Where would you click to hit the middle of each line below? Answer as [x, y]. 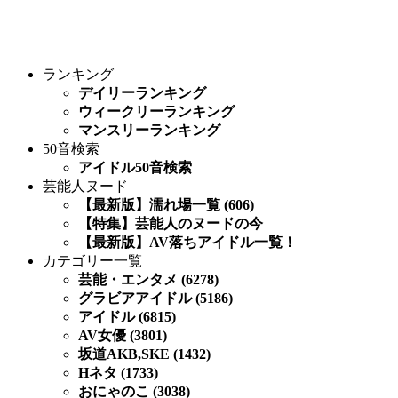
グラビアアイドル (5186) [155, 298]
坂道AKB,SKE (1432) [144, 354]
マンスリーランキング [149, 130]
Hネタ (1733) [118, 373]
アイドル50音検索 [135, 167]
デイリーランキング [142, 93]
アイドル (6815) [127, 317]
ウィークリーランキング [156, 111]
